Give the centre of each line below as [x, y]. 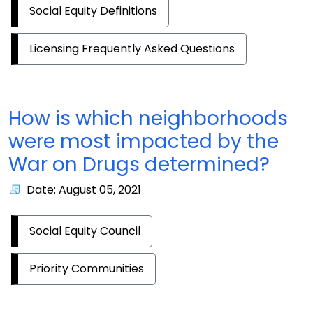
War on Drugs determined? [139, 165]
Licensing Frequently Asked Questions [132, 49]
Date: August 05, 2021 [84, 190]
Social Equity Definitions [93, 11]
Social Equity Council [85, 231]
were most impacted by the [144, 141]
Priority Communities [87, 269]
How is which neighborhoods [148, 118]
